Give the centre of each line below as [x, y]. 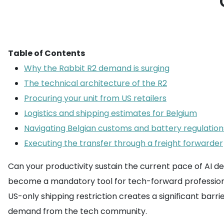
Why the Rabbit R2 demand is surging [97, 68]
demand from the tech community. [77, 211]
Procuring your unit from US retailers [95, 98]
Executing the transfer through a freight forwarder [123, 143]
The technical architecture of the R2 [95, 83]
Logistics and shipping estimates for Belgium [110, 113]
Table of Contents [46, 53]
